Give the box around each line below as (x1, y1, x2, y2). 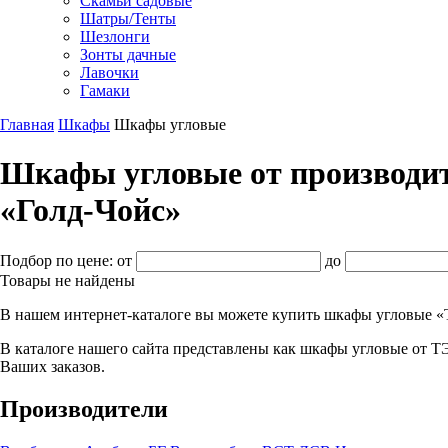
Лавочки (80, 63, 139, 81)
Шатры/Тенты (80, 9, 176, 27)
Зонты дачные (80, 45, 176, 63)
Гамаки (80, 81, 130, 99)
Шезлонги (80, 27, 150, 45)
